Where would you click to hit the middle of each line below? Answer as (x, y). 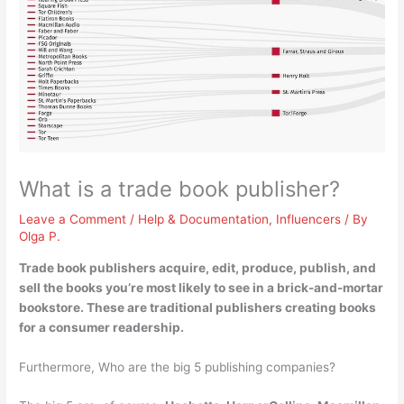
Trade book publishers (89, 267)
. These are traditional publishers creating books (229, 307)
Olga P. (40, 236)
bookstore (50, 307)
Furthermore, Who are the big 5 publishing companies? (178, 367)
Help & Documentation (204, 219)
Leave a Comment (73, 219)
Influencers (309, 219)
